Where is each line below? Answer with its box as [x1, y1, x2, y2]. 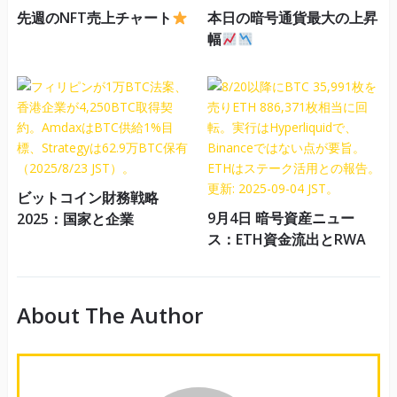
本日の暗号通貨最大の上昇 [206, 8, 378, 28]
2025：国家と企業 [16, 209, 134, 230]
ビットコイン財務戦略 [16, 188, 159, 208]
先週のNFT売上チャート [16, 8, 172, 28]
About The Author [16, 300, 203, 331]
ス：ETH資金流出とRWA [206, 230, 366, 250]
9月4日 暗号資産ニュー [206, 208, 354, 229]
